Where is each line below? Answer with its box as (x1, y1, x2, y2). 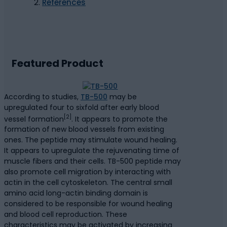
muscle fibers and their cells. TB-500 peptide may (4, 156, 181, 167)
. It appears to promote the (71, 113, 168, 124)
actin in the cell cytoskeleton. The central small (4, 177, 172, 188)
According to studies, (4, 91, 81, 102)
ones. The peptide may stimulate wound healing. (4, 135, 177, 145)
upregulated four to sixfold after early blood (4, 102, 159, 112)
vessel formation (4, 113, 64, 124)
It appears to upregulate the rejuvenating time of (4, 145, 179, 156)
